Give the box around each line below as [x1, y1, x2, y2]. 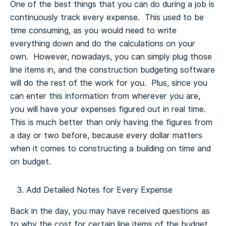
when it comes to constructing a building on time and [10, 143, 211, 154]
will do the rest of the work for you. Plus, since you [10, 77, 207, 89]
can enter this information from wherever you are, [10, 90, 200, 102]
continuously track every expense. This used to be [10, 12, 204, 23]
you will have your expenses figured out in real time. [10, 103, 208, 115]
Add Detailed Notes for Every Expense [26, 184, 173, 196]
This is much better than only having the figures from [10, 117, 212, 128]
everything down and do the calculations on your [10, 38, 195, 49]
